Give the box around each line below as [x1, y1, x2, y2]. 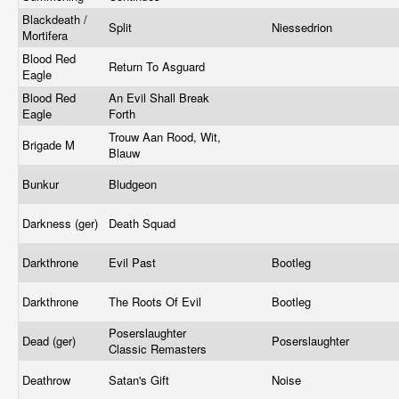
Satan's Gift [109, 371, 173, 388]
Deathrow [22, 371, 74, 388]
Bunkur [22, 175, 62, 192]
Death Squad [109, 215, 179, 232]
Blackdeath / [22, 11, 87, 28]
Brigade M [22, 136, 78, 153]
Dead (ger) [22, 332, 79, 349]
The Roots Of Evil [109, 293, 205, 310]
